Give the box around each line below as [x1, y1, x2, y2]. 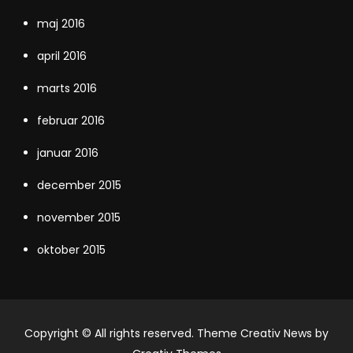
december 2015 [37, 176, 122, 193]
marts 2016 [37, 80, 98, 96]
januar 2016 [37, 144, 99, 161]
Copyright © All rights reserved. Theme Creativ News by [24, 325, 329, 341]
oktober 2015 [37, 241, 106, 258]
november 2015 [37, 209, 121, 225]
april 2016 [37, 47, 87, 64]
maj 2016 [37, 15, 86, 32]
